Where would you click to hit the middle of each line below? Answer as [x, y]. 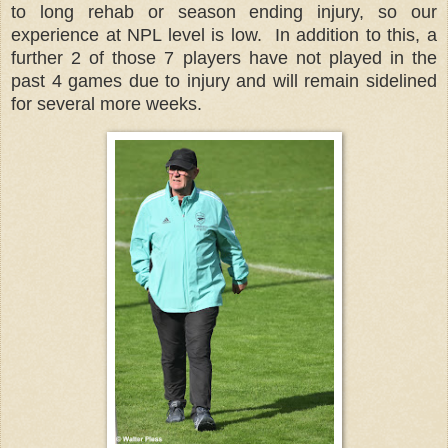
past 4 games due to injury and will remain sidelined [224, 81]
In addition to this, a [356, 35]
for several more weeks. [106, 104]
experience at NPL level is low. [140, 35]
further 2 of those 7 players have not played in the [224, 58]
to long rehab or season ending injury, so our [224, 12]
